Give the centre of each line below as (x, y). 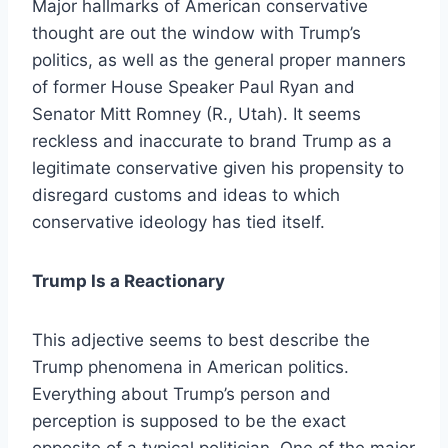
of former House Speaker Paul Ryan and (193, 86)
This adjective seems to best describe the (201, 339)
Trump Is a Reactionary (128, 280)
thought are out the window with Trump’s (196, 32)
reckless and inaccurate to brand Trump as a (212, 140)
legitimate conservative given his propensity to (218, 167)
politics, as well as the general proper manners (219, 59)
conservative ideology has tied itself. (178, 221)
